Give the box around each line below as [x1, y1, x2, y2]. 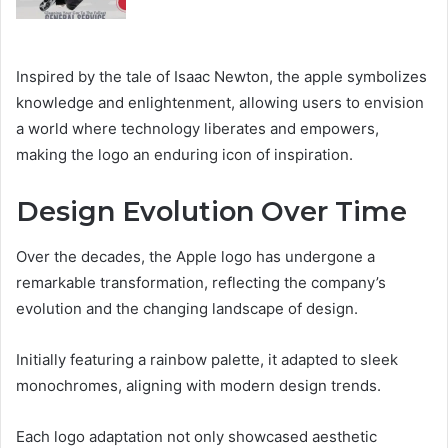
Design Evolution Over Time [16, 195, 407, 229]
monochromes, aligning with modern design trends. [16, 375, 381, 395]
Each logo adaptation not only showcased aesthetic [16, 426, 377, 446]
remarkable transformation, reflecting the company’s [16, 272, 386, 292]
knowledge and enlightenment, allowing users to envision [16, 93, 424, 113]
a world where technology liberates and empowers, [16, 119, 379, 139]
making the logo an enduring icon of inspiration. [16, 145, 353, 165]
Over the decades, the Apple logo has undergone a [16, 246, 375, 266]
